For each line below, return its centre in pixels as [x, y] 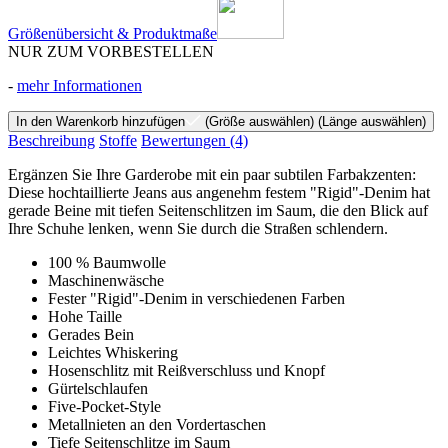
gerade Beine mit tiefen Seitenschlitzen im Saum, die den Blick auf [218, 210]
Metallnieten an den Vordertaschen [157, 424]
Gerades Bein [91, 334]
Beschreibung [51, 140]
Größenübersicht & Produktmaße [112, 33]
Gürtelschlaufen [98, 388]
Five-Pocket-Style [104, 406]
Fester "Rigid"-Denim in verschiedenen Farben [196, 298]
